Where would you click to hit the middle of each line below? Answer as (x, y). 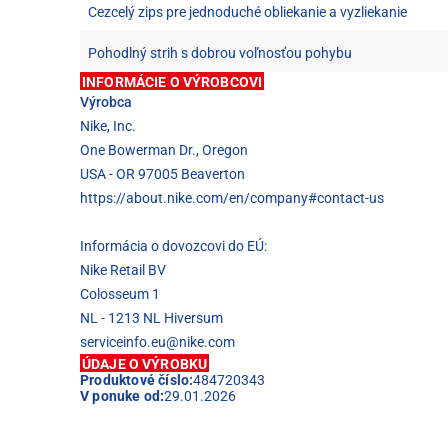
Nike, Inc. (108, 125)
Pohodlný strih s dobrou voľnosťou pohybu (220, 52)
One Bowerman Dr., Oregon (164, 149)
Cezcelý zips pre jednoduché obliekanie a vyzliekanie (247, 11)
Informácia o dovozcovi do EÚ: (173, 245)
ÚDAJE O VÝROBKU (145, 363)
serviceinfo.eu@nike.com (157, 341)
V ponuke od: (122, 395)
